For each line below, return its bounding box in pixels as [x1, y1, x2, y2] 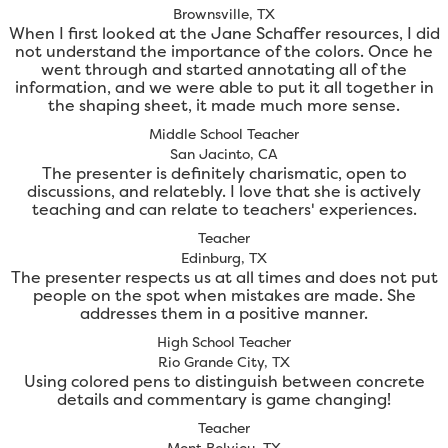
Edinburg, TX [181, 248, 267, 268]
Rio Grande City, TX [158, 352, 290, 372]
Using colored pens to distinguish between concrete [23, 370, 425, 393]
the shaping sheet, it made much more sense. [48, 94, 400, 117]
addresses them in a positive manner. [80, 302, 368, 325]
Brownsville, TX [173, 4, 275, 24]
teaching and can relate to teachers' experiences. [31, 198, 417, 221]
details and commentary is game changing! [57, 388, 391, 411]
